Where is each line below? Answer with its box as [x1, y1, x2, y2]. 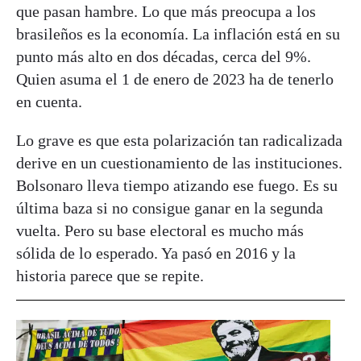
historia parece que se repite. [16, 266, 204, 284]
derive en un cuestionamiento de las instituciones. [16, 153, 342, 172]
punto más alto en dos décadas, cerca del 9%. [16, 47, 311, 65]
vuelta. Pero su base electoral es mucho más [16, 221, 304, 239]
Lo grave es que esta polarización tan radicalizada [16, 131, 342, 149]
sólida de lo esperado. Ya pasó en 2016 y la [16, 243, 296, 262]
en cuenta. [16, 92, 82, 110]
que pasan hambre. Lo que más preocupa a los [16, 2, 316, 20]
